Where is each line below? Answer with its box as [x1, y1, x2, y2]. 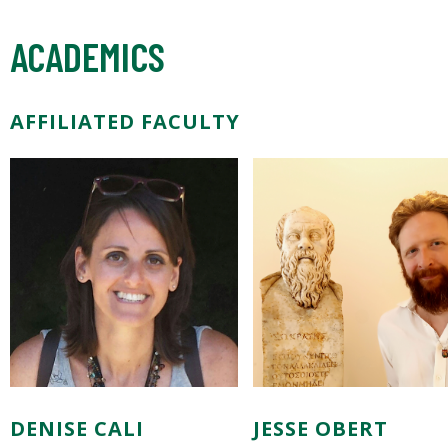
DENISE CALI [10, 414, 144, 442]
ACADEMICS [10, 32, 165, 81]
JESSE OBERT [252, 414, 388, 442]
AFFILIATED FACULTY [10, 108, 240, 136]
